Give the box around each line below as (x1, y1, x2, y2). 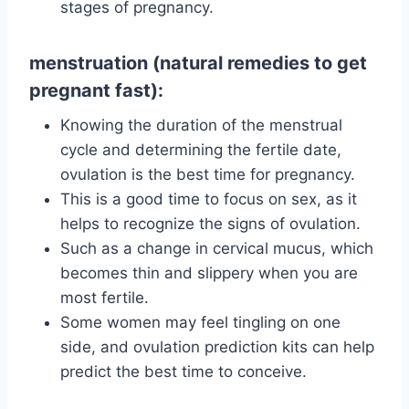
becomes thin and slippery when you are (60, 264, 358, 283)
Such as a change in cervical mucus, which (60, 239, 373, 258)
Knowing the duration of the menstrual (60, 116, 342, 135)
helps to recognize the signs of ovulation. (60, 215, 361, 234)
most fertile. (60, 288, 149, 308)
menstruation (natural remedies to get (29, 52, 367, 75)
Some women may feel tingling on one (60, 313, 341, 332)
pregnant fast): (29, 79, 163, 102)
